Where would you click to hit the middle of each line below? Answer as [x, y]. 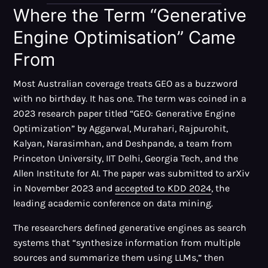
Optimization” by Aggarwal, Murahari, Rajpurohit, [121, 128]
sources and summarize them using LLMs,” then [119, 257]
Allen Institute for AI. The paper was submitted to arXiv [132, 173]
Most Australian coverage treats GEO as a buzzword [126, 83]
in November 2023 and [64, 188]
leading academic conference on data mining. [113, 203]
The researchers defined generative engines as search [130, 227]
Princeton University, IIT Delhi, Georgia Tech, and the [126, 158]
